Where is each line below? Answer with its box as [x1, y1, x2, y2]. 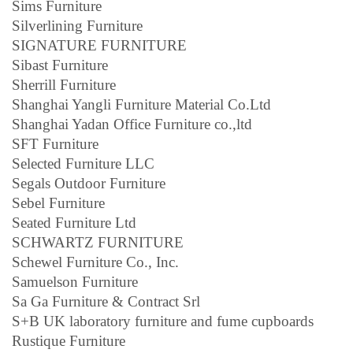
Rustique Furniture [12, 332, 125, 349]
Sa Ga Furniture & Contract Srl [12, 292, 200, 310]
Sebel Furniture [12, 194, 105, 211]
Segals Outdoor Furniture [12, 174, 165, 191]
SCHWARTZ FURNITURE [12, 233, 184, 251]
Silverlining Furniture [12, 17, 143, 34]
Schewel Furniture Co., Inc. [12, 253, 179, 270]
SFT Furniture [12, 135, 98, 152]
